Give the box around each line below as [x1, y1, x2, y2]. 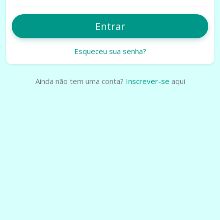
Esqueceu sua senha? [74, 46, 146, 56]
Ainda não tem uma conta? [35, 76, 126, 86]
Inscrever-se [125, 76, 169, 86]
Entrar [95, 19, 125, 33]
